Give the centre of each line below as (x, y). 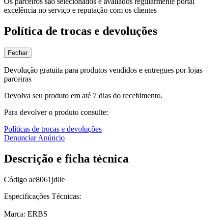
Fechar (18, 53)
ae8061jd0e (47, 179)
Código (16, 179)
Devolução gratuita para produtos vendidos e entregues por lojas (103, 70)
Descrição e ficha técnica (66, 158)
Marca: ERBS (26, 214)
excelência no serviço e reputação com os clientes (80, 10)
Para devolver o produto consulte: (56, 112)
